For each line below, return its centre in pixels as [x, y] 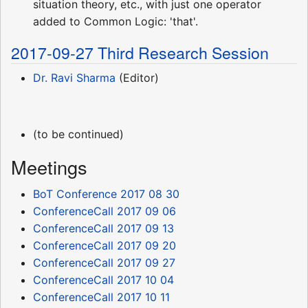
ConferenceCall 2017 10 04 [103, 279]
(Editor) [137, 77]
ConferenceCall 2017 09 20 [104, 245]
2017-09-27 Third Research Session [140, 52]
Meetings [49, 166]
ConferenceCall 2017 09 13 [103, 228]
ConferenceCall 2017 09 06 [104, 211]
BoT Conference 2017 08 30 [106, 194]
